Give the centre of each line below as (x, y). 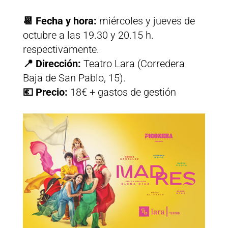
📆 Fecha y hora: (61, 21)
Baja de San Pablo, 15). (74, 78)
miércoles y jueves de (147, 21)
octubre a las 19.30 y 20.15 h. (88, 35)
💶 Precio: (46, 92)
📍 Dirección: (53, 64)
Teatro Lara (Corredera (134, 64)
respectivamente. (61, 50)
